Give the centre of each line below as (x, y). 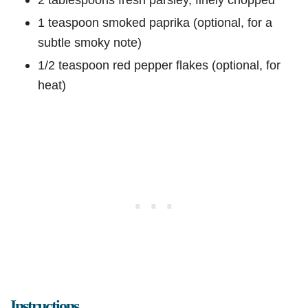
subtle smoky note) (90, 43)
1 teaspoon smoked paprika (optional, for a (155, 23)
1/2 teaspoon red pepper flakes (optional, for (159, 65)
